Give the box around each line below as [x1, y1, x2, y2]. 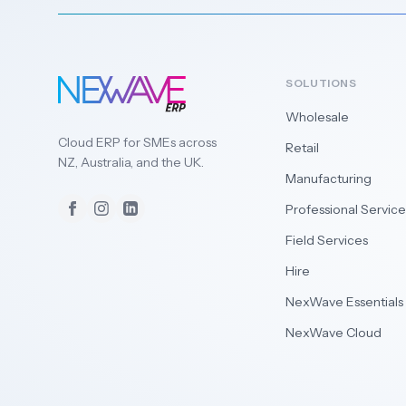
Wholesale [285, 109, 350, 125]
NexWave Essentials [285, 294, 404, 310]
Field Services [285, 232, 369, 248]
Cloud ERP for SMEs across [58, 134, 217, 150]
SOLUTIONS [285, 76, 357, 90]
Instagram [100, 208, 168, 227]
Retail [285, 140, 320, 156]
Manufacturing [285, 170, 372, 187]
